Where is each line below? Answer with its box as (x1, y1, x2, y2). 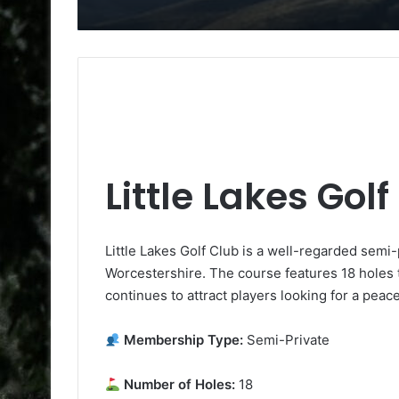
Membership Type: (120, 331, 244, 349)
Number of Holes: (120, 376, 236, 394)
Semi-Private (243, 331, 330, 349)
